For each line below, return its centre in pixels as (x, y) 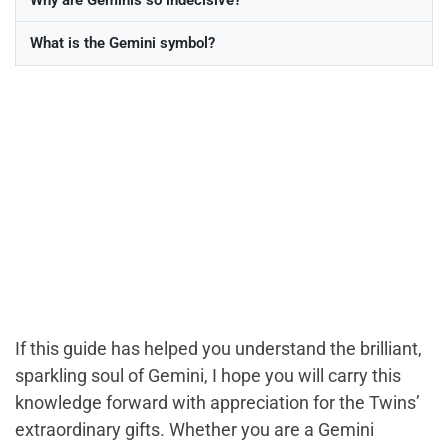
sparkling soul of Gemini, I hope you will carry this (208, 375)
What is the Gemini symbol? (122, 43)
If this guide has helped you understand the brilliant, (218, 348)
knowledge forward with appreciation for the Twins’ (217, 402)
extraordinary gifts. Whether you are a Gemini (194, 429)
